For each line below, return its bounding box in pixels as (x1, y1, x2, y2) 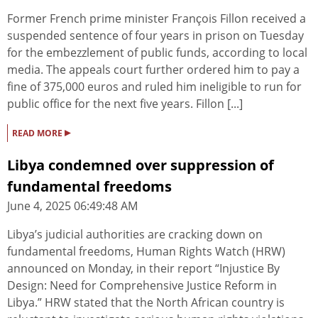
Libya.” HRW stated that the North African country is (7, 295, 285, 311)
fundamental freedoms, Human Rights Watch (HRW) (7, 243, 285, 260)
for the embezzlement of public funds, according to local (7, 45, 307, 61)
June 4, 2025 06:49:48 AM (7, 198, 138, 214)
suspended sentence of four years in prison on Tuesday (7, 28, 304, 44)
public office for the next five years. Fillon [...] (7, 96, 243, 112)
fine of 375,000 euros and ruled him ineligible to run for (7, 79, 302, 95)
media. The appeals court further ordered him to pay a (7, 62, 300, 78)
